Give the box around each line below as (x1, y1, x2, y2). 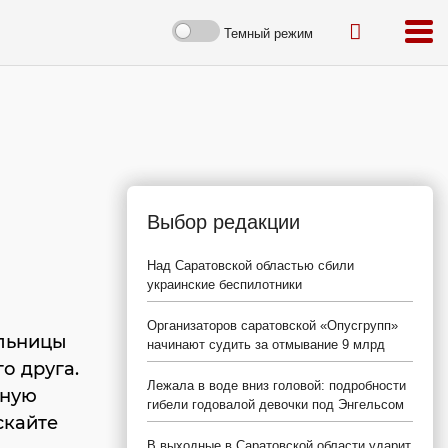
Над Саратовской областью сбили (147, 258, 354, 273)
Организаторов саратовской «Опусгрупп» (147, 318, 398, 333)
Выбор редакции (147, 211, 300, 233)
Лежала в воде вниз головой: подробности (147, 378, 406, 393)
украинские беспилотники (147, 277, 302, 292)
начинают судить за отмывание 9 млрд (147, 337, 385, 352)
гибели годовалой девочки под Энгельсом (147, 397, 404, 412)
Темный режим (224, 25, 313, 41)
